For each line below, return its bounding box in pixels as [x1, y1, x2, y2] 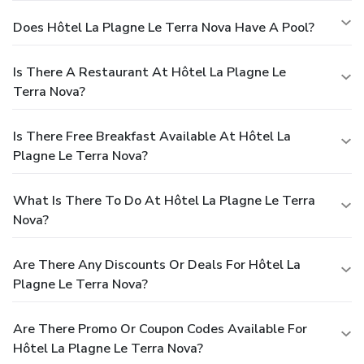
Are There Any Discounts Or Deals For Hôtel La [13, 256, 301, 275]
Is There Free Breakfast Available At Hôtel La [13, 128, 291, 146]
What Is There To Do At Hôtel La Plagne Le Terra [13, 192, 315, 210]
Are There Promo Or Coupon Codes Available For [13, 320, 307, 339]
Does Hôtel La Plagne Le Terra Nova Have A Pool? [13, 19, 314, 37]
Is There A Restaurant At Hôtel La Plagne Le [13, 63, 286, 82]
